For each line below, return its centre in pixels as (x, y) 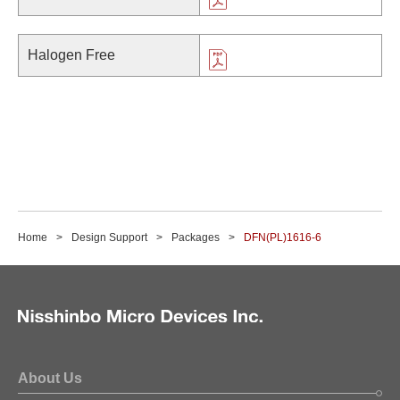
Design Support (109, 238)
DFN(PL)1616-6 (283, 238)
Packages (196, 238)
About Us (50, 379)
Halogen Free (71, 54)
